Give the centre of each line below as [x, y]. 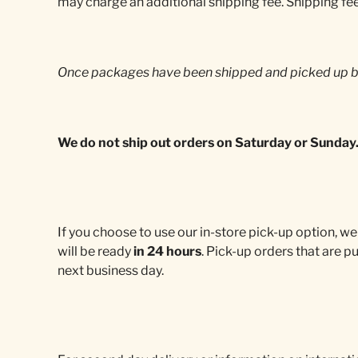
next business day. [112, 271]
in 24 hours [167, 252]
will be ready [95, 252]
